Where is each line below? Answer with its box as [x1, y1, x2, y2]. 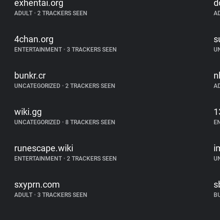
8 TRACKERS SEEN [64, 119, 116, 126]
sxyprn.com [14, 179, 60, 190]
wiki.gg [14, 107, 42, 117]
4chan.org [14, 34, 54, 44]
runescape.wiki [14, 143, 74, 153]
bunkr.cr [14, 70, 46, 81]
